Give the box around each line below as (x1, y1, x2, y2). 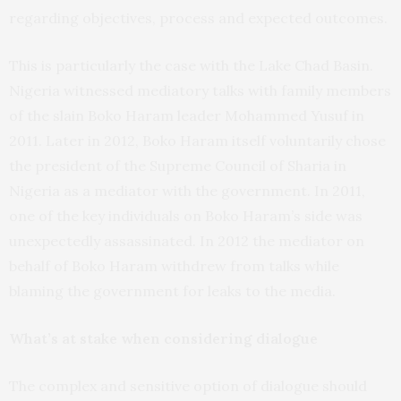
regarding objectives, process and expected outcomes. (9, 8, 388, 27)
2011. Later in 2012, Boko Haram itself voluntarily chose (9, 131, 386, 149)
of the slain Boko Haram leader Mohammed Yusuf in (9, 106, 364, 124)
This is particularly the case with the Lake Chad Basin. (9, 55, 373, 74)
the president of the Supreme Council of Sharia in (9, 156, 346, 175)
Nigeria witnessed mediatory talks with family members (9, 81, 391, 99)
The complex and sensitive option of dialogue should (9, 376, 367, 395)
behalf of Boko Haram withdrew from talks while (9, 256, 339, 275)
